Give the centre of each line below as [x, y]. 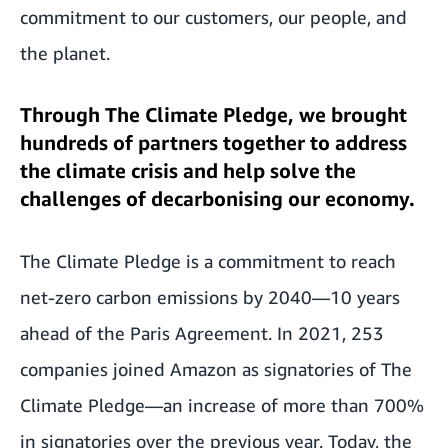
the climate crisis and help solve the [188, 170]
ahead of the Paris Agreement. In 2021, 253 [202, 333]
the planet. [65, 53]
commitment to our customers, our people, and [213, 17]
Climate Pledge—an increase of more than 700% [222, 405]
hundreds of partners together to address [213, 142]
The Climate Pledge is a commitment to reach [208, 261]
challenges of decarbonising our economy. [217, 198]
